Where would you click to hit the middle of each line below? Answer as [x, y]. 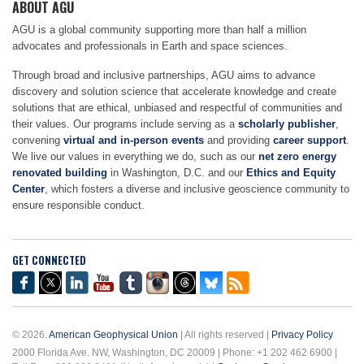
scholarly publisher [287, 124]
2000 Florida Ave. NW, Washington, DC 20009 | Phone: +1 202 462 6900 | [175, 353]
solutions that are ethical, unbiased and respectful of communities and [177, 108]
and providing [238, 141]
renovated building [60, 173]
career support [310, 141]
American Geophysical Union [113, 335]
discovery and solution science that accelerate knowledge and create [174, 92]
